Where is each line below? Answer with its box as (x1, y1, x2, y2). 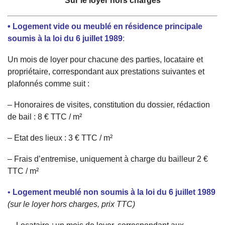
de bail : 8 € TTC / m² (8, 113, 82, 121)
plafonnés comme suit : (8, 79, 89, 88)
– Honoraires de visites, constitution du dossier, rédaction (8, 100, 210, 109)
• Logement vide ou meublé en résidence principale (8, 22, 202, 31)
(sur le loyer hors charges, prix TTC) (8, 200, 135, 208)
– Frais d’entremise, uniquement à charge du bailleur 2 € (8, 155, 208, 163)
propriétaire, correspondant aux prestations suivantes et (8, 67, 204, 76)
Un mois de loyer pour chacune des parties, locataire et (8, 55, 203, 64)
